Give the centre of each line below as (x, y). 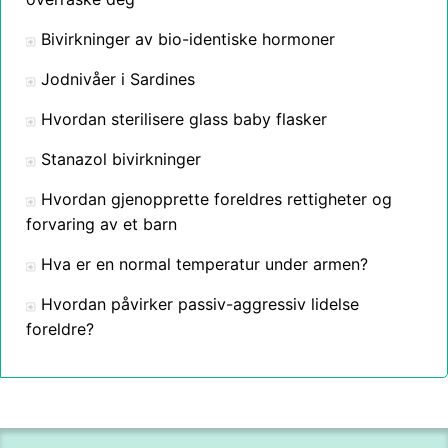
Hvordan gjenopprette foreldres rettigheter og (216, 199)
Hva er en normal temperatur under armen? (204, 264)
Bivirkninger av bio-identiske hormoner (188, 39)
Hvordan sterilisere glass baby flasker (184, 119)
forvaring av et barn (101, 224)
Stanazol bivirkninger (121, 159)
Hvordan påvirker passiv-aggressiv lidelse (200, 304)
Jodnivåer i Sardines (118, 79)
